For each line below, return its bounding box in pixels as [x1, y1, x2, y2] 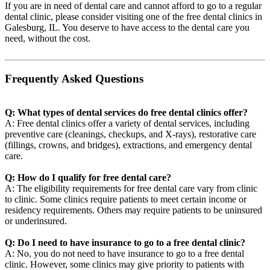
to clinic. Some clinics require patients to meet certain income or [5, 194, 246, 205]
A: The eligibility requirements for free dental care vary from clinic [5, 183, 257, 194]
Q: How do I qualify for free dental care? [5, 172, 171, 183]
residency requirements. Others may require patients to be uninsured [5, 205, 262, 216]
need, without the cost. [5, 33, 90, 43]
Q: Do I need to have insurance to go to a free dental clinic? [5, 237, 245, 248]
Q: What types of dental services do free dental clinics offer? [5, 107, 248, 118]
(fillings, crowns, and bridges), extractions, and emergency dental [5, 140, 252, 151]
